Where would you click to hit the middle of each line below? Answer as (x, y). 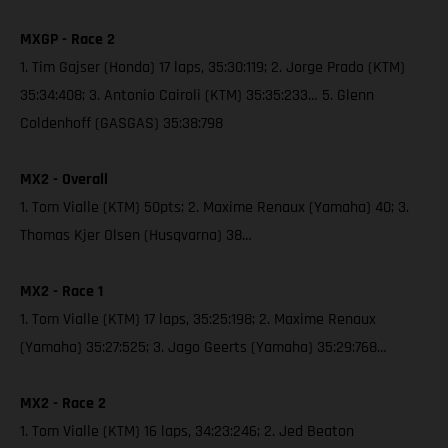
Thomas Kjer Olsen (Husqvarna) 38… (136, 236)
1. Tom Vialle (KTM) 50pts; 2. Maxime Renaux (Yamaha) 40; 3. (214, 208)
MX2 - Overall (64, 180)
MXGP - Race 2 (67, 40)
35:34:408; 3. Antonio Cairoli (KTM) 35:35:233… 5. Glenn (197, 96)
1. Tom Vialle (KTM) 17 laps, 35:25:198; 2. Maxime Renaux (198, 320)
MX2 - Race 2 (63, 404)
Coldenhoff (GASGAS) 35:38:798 (123, 124)
